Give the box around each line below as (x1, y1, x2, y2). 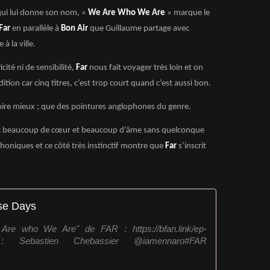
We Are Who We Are (88, 8, 165, 17)
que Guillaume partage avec (88, 24, 189, 33)
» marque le (165, 8, 210, 17)
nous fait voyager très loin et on (87, 63, 203, 72)
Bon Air (61, 24, 88, 33)
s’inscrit (178, 142, 206, 151)
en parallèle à (10, 24, 61, 33)
